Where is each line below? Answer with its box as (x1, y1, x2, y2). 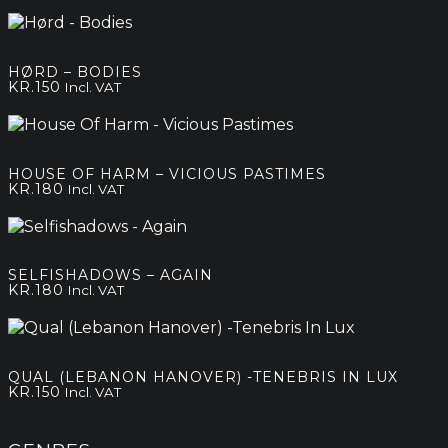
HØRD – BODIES (8, 63, 142, 82)
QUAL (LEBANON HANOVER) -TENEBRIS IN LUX (8, 367, 398, 386)
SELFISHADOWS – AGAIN (8, 266, 213, 285)
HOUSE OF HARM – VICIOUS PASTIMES (8, 164, 326, 183)
